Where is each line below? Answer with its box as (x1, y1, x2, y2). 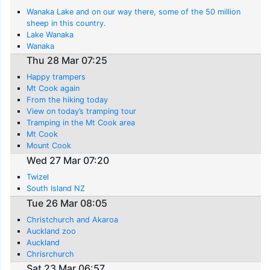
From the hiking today (27, 95, 108, 105)
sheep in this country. (27, 18, 107, 28)
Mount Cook (27, 141, 72, 151)
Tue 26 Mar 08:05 (27, 196, 108, 209)
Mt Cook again (27, 84, 80, 93)
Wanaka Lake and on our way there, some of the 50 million (27, 7, 241, 16)
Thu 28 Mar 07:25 (27, 54, 108, 67)
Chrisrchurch (27, 249, 75, 259)
